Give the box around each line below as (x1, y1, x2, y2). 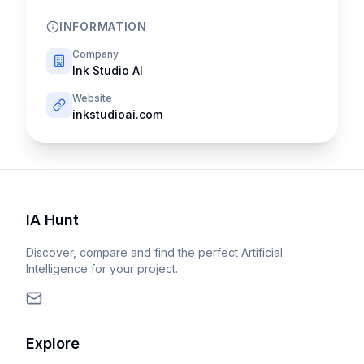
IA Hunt (26, 211, 79, 228)
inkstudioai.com (72, 107, 162, 121)
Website (72, 92, 112, 104)
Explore (26, 335, 80, 352)
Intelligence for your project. (26, 262, 178, 275)
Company (72, 48, 119, 60)
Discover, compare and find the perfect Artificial (26, 245, 283, 259)
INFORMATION (59, 19, 147, 33)
